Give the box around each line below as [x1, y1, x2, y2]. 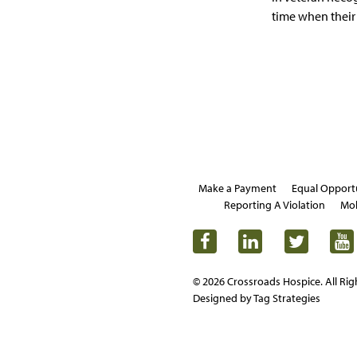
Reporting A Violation [224, 198, 325, 212]
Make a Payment [198, 181, 277, 195]
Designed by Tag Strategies [193, 291, 320, 305]
